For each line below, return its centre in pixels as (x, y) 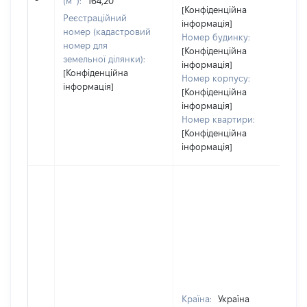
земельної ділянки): (104, 59)
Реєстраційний (95, 18)
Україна (234, 299)
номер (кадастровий (107, 32)
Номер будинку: (216, 37)
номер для (85, 45)
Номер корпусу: (216, 78)
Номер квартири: (218, 119)
